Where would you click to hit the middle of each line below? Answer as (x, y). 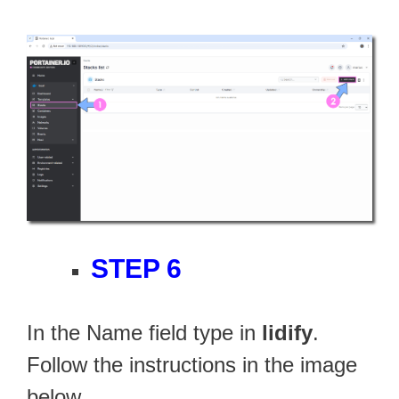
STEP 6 (136, 268)
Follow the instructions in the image (192, 364)
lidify (287, 332)
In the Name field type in (144, 332)
